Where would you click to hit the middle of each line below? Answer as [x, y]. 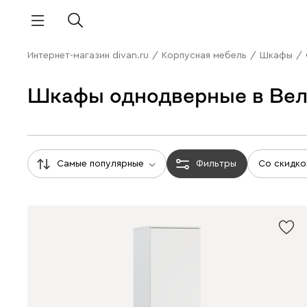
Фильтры [216, 163]
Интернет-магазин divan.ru [88, 56]
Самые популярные [100, 163]
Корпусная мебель [204, 56]
